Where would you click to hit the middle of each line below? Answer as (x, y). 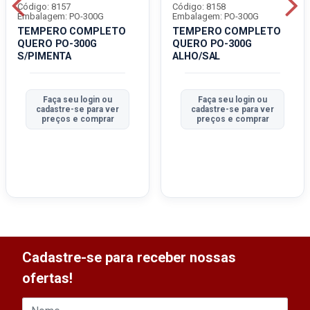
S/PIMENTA (45, 57)
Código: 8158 (199, 7)
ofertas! (47, 279)
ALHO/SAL (197, 57)
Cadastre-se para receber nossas (129, 258)
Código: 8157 (44, 7)
